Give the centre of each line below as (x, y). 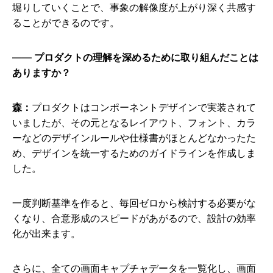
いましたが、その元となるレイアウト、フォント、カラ (134, 123)
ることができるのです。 (66, 23)
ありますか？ (41, 73)
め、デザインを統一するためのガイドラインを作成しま (134, 153)
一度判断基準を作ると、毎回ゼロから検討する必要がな (134, 203)
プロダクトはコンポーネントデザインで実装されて (144, 108)
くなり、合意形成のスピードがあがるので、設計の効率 (134, 218)
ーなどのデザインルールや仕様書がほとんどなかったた (134, 138)
